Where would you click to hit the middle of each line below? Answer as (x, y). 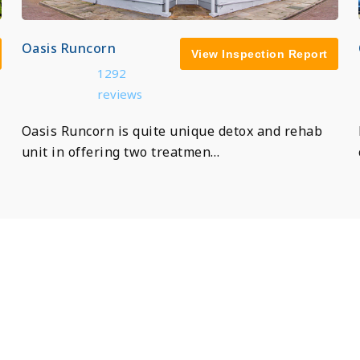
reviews (119, 94)
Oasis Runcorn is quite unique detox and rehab (172, 131)
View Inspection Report (259, 53)
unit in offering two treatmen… (121, 151)
